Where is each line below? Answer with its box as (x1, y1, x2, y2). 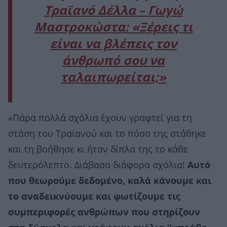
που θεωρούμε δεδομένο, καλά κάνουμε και (8, 176, 211, 186)
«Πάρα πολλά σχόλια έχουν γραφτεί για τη (8, 113, 192, 124)
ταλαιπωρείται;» (61, 70, 166, 85)
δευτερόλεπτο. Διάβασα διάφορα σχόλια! (8, 160, 187, 171)
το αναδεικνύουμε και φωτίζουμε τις (8, 192, 180, 202)
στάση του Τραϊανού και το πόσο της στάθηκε (8, 129, 206, 139)
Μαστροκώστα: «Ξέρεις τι (34, 20, 193, 35)
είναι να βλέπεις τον (50, 37, 177, 52)
